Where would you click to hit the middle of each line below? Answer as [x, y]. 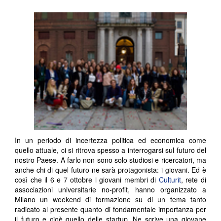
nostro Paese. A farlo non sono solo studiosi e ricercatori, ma [110, 160]
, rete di [194, 180]
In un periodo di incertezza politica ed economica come [110, 140]
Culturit [170, 180]
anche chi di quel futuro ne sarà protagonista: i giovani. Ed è [110, 170]
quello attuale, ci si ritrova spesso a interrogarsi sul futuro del [110, 150]
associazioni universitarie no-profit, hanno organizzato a [110, 190]
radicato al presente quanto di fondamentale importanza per [110, 209]
